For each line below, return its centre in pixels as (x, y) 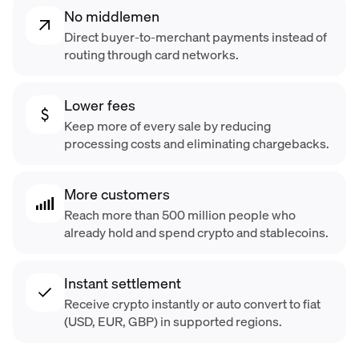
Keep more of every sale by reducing (167, 125)
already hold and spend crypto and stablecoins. (196, 232)
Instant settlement (123, 282)
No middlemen (112, 16)
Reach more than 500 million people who (180, 214)
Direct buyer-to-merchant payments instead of (196, 36)
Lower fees (100, 105)
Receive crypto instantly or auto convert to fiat (192, 303)
